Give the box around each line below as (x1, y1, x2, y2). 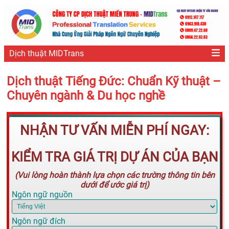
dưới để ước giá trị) (80, 180, 149, 190)
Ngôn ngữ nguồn (12, 190, 73, 200)
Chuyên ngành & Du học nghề (7, 88, 165, 103)
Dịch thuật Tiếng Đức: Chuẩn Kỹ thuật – (7, 74, 221, 88)
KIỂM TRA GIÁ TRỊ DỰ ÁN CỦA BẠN (11, 149, 218, 165)
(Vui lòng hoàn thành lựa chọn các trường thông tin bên (14, 170, 215, 180)
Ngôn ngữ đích (12, 216, 65, 226)
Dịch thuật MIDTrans (9, 49, 84, 59)
